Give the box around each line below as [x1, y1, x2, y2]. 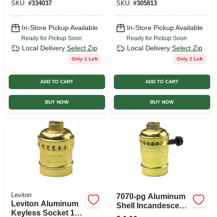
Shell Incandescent [116, 201, 186, 210]
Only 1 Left [71, 56, 97, 62]
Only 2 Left [176, 56, 202, 62]
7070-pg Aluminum [116, 192, 186, 201]
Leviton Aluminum [11, 199, 78, 208]
